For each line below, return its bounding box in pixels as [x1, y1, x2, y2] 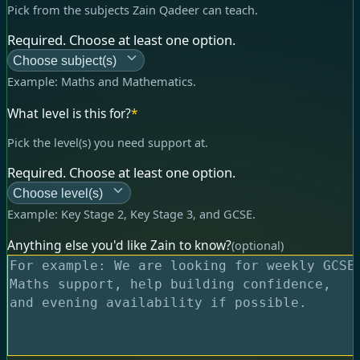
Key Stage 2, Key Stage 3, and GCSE [61, 205, 252, 222]
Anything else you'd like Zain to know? [7, 235, 231, 254]
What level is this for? [7, 104, 131, 122]
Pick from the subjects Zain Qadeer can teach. [7, 2, 258, 18]
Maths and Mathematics [61, 73, 193, 90]
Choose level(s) [13, 186, 103, 200]
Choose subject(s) [13, 54, 117, 68]
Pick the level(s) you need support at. [7, 134, 208, 151]
